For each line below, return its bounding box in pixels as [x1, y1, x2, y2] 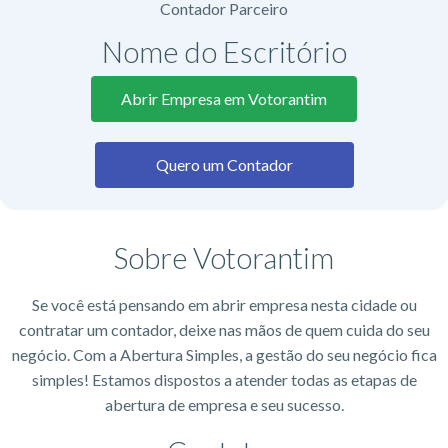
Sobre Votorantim [114, 239, 334, 275]
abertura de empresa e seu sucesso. [104, 394, 344, 414]
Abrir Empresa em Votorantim [121, 88, 327, 108]
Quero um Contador [155, 154, 293, 174]
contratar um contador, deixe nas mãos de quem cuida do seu [18, 319, 430, 339]
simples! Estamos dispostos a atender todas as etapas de [31, 369, 417, 389]
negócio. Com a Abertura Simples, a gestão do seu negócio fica [11, 344, 437, 364]
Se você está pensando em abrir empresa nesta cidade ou [31, 294, 417, 314]
